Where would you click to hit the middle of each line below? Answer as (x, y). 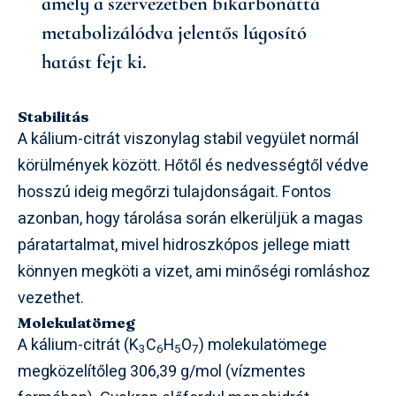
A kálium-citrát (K (78, 345)
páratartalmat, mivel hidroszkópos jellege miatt (184, 245)
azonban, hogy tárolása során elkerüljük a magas (190, 218)
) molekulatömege (263, 345)
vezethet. (51, 298)
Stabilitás (53, 116)
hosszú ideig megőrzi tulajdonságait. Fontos (175, 192)
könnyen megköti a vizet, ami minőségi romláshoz (194, 271)
